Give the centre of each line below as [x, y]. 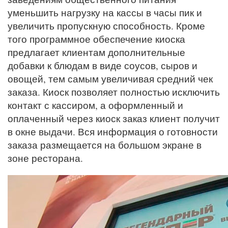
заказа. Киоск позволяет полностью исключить [114, 92]
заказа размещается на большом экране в [105, 145]
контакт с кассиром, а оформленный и [95, 105]
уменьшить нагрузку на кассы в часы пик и [105, 12]
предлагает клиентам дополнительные [96, 52]
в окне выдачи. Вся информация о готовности [113, 131]
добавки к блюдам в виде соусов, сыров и [103, 65]
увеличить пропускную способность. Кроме [106, 25]
